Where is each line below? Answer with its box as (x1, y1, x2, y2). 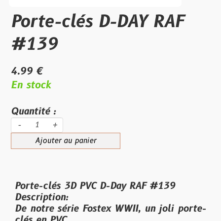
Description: (15, 191, 68, 204)
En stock (11, 78, 51, 92)
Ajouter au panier (35, 136, 96, 146)
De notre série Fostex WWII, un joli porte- (15, 202, 206, 215)
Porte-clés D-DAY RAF (11, 11, 184, 34)
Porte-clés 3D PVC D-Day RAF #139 (15, 180, 179, 192)
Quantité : (11, 105, 56, 118)
